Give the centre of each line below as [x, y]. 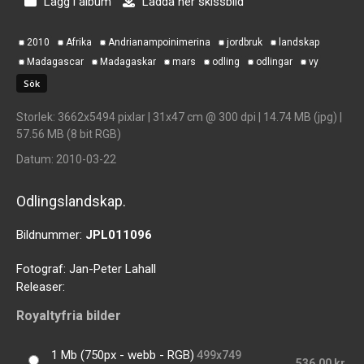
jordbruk [245, 42]
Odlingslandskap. [71, 201]
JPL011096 [119, 234]
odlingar [274, 61]
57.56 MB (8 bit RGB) [69, 134]
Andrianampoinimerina [159, 42]
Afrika [79, 42]
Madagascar [55, 61]
